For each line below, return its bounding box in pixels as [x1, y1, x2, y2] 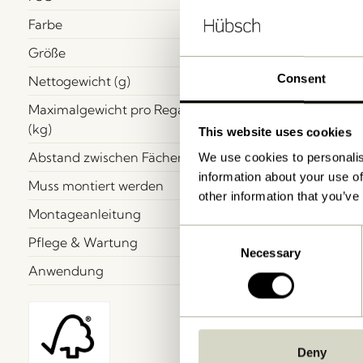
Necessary [241, 246, 301, 260]
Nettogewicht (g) [28, 72, 130, 89]
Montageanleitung [28, 205, 141, 222]
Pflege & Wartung [28, 233, 138, 250]
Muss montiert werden [28, 177, 164, 194]
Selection [179, 246, 228, 261]
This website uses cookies [198, 125, 352, 139]
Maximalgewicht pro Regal [28, 100, 188, 117]
